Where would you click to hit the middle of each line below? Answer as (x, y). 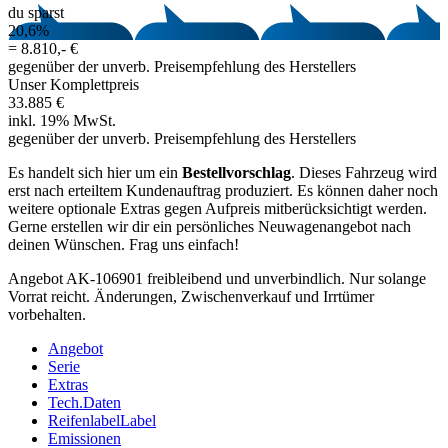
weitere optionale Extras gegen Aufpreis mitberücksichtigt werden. (217, 208)
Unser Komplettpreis (73, 84)
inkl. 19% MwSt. (62, 120)
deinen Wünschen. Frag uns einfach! (123, 244)
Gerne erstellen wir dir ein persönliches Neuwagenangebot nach (209, 226)
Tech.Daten (84, 402)
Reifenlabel (84, 420)
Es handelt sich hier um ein (95, 172)
